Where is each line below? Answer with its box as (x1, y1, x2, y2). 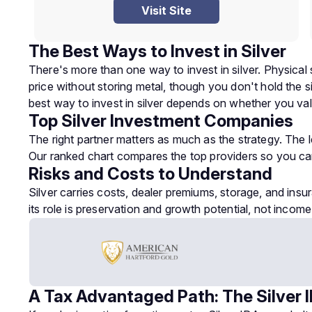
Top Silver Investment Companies (29, 111, 293, 131)
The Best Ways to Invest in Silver (29, 41, 286, 61)
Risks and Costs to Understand (29, 164, 272, 184)
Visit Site (141, 3, 192, 17)
